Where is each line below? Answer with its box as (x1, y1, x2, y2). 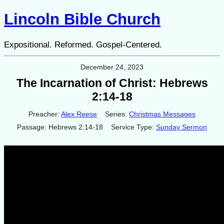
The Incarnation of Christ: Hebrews (16, 77, 208, 90)
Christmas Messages (129, 110, 195, 118)
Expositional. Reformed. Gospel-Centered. (4, 39, 162, 49)
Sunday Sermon (156, 123, 207, 131)
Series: (105, 110, 127, 118)
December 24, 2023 (80, 63, 143, 71)
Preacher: (28, 110, 59, 118)
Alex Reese (61, 110, 97, 118)
